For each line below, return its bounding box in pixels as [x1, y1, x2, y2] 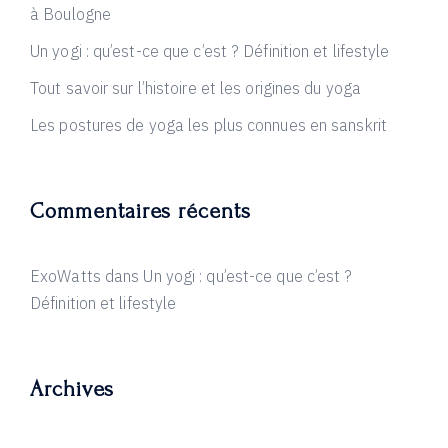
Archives [30, 377, 114, 401]
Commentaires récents [30, 199, 251, 223]
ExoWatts [30, 266, 101, 286]
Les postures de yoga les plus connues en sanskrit [30, 115, 387, 135]
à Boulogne [30, 4, 111, 24]
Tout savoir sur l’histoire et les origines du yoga [30, 78, 361, 98]
